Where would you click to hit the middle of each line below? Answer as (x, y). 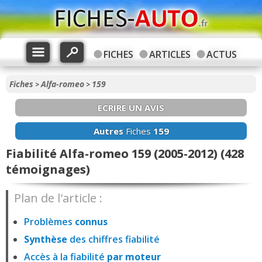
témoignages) (48, 169)
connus (91, 222)
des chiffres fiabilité (113, 239)
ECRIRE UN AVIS (131, 108)
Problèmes (49, 222)
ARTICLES (170, 54)
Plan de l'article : (58, 198)
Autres (108, 131)
